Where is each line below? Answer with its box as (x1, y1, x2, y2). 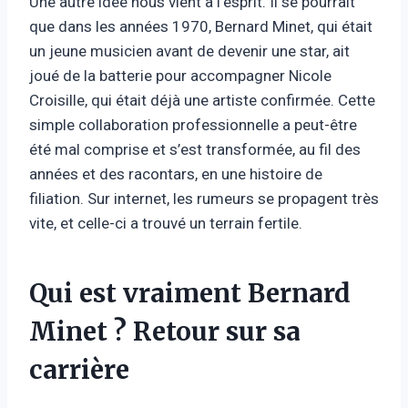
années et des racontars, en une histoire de (29, 164, 322, 183)
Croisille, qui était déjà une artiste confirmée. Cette (29, 90, 375, 109)
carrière (29, 352, 129, 386)
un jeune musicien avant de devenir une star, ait (29, 41, 350, 60)
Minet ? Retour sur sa (29, 314, 301, 348)
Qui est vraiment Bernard (29, 276, 351, 310)
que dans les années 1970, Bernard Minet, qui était (29, 16, 372, 36)
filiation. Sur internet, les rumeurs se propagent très (29, 189, 379, 208)
